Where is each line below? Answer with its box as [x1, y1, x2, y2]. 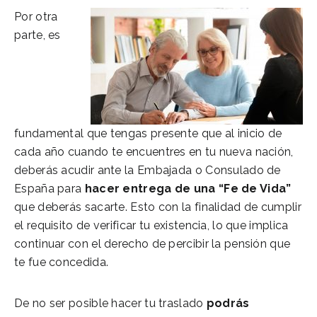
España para [14, 181, 85, 195]
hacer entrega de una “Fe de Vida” [84, 181, 292, 195]
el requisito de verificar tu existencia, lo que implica [14, 218, 289, 232]
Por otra [14, 9, 58, 23]
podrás [206, 296, 250, 310]
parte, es [14, 28, 61, 42]
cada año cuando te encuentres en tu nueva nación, [14, 144, 294, 158]
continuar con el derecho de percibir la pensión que [14, 236, 291, 250]
